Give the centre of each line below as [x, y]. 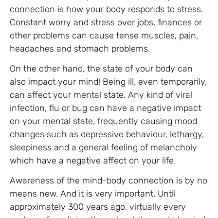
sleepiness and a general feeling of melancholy [103, 147]
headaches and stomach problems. [80, 48]
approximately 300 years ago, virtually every [98, 207]
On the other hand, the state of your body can [101, 68]
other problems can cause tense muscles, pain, [104, 35]
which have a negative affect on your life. [93, 160]
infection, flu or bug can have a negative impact [105, 108]
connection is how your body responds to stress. [106, 9]
